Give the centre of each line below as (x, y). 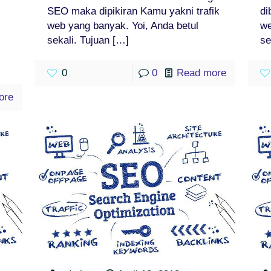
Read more (202, 73)
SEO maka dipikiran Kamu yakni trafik (134, 11)
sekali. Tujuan (79, 40)
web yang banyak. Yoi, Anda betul (123, 25)
